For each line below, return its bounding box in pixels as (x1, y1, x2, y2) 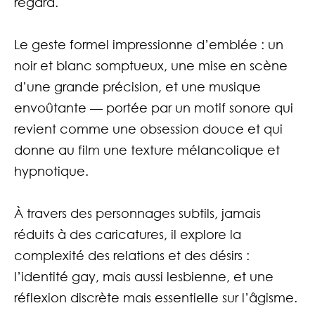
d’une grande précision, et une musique (13, 79, 261, 94)
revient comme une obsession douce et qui (13, 121, 283, 136)
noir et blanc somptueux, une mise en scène (13, 58, 288, 73)
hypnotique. (13, 163, 89, 179)
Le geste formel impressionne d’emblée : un (13, 37, 283, 52)
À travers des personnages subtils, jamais (13, 205, 261, 221)
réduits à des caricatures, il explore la (13, 226, 241, 242)
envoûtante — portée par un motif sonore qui (13, 100, 293, 115)
